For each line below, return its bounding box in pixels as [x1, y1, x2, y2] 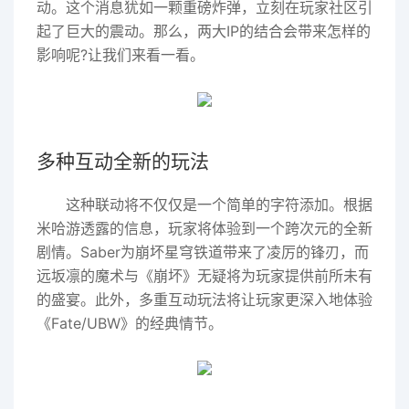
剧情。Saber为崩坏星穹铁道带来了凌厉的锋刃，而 [37, 243, 369, 261]
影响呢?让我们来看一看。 [37, 46, 204, 64]
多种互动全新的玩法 [37, 150, 209, 173]
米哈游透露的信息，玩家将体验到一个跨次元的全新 [37, 219, 372, 237]
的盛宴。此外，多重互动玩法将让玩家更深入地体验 [37, 290, 372, 309]
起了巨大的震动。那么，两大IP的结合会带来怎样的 [37, 22, 371, 40]
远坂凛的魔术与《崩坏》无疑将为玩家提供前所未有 [37, 267, 372, 285]
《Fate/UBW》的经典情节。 [37, 314, 223, 332]
